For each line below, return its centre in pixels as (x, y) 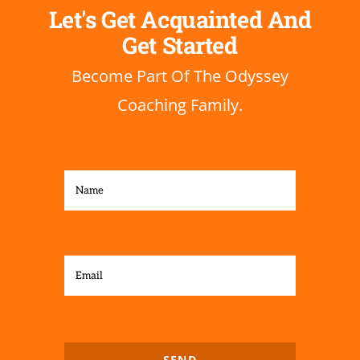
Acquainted (202, 20)
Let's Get (92, 20)
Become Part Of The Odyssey (180, 76)
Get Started (180, 45)
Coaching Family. (180, 105)
